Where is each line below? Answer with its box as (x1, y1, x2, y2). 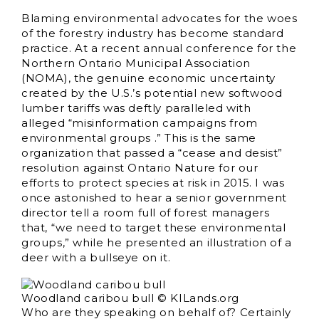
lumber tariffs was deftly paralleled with (21, 101, 251, 115)
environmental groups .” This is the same (21, 131, 257, 145)
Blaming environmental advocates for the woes (21, 11, 298, 25)
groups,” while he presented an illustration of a (21, 236, 292, 249)
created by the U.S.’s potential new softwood (21, 86, 283, 100)
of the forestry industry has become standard (21, 26, 284, 40)
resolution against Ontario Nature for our (21, 161, 258, 174)
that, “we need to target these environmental (21, 221, 286, 234)
